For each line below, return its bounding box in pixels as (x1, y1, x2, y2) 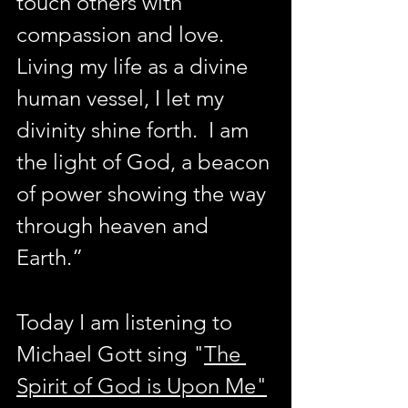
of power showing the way (16, 180, 271, 208)
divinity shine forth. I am (16, 117, 254, 144)
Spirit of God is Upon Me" (16, 372, 267, 400)
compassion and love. (16, 21, 235, 48)
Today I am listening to (16, 309, 238, 336)
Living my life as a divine (16, 53, 253, 80)
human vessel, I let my (16, 85, 229, 112)
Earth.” (16, 244, 88, 271)
